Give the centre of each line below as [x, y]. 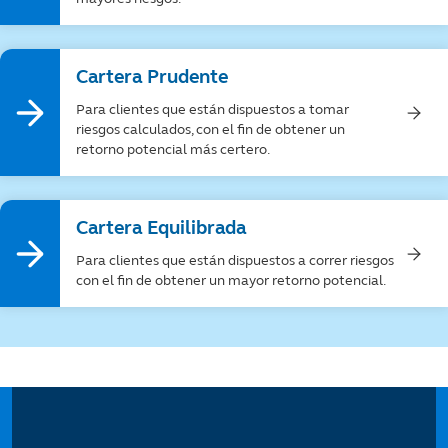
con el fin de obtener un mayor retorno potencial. [231, 281]
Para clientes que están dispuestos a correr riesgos [235, 261]
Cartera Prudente [152, 77]
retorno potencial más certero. [173, 150]
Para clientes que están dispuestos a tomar [212, 110]
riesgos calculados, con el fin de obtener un [210, 130]
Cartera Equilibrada [161, 228]
